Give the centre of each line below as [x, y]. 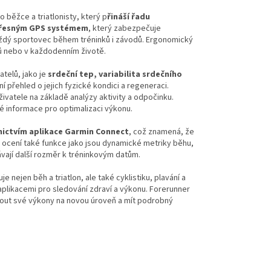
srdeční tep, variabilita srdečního [115, 75]
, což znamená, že [162, 132]
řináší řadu [129, 17]
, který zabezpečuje [125, 29]
